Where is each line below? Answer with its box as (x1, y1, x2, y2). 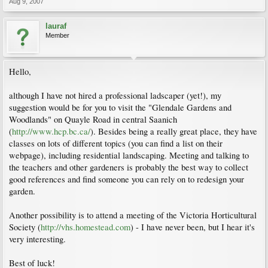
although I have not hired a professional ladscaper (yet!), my (9, 89, 221, 101)
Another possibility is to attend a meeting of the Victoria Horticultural (9, 209, 257, 221)
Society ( (9, 221, 41, 233)
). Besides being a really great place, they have (90, 125, 257, 137)
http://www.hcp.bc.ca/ (12, 125, 90, 137)
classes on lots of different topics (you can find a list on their (9, 137, 223, 149)
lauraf (45, 21, 66, 31)
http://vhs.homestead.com (41, 221, 130, 233)
